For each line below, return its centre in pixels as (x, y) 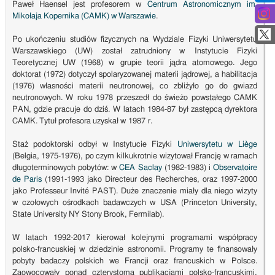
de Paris (27, 180)
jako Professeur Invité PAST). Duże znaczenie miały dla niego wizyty (135, 192)
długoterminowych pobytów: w (66, 168)
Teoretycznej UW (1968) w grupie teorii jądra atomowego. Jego (135, 63)
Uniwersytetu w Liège (217, 145)
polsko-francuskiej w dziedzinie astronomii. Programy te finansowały (135, 250)
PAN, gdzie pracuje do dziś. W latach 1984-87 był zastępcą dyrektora (135, 110)
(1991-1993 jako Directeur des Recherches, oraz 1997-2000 (149, 180)
